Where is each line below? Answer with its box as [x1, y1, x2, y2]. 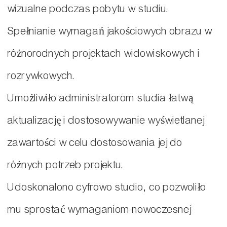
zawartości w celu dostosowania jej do [8, 136, 182, 149]
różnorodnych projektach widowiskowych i [8, 47, 200, 60]
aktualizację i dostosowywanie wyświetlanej [8, 114, 205, 127]
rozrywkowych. [8, 69, 75, 83]
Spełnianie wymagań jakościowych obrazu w [8, 25, 212, 38]
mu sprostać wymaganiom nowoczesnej [8, 203, 192, 216]
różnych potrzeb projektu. [8, 159, 124, 172]
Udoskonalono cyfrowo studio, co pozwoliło [8, 181, 206, 194]
